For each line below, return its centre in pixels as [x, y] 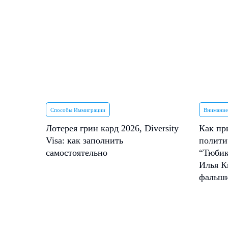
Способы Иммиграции [78, 110]
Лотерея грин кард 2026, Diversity [112, 128]
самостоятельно [77, 153]
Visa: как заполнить [84, 140]
